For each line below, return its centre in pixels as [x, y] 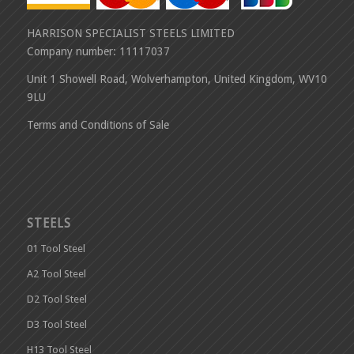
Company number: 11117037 [98, 51]
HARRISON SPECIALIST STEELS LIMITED [130, 33]
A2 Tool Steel [56, 273]
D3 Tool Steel [56, 324]
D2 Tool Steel [56, 299]
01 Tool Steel [56, 248]
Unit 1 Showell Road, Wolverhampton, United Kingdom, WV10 [177, 79]
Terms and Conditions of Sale [98, 124]
